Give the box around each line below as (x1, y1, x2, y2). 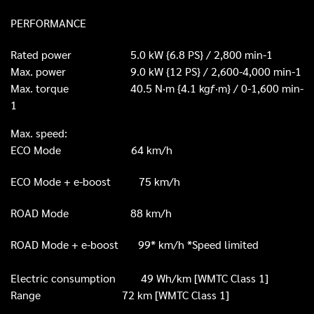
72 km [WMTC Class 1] (122, 287, 229, 303)
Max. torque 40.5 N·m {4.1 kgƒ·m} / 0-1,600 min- (11, 81, 303, 96)
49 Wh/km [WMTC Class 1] (141, 271, 268, 286)
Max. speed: (11, 125, 67, 141)
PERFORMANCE (11, 15, 86, 31)
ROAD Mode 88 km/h (11, 205, 172, 221)
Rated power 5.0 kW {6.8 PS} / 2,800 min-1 (11, 47, 273, 62)
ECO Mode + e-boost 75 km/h (11, 174, 180, 189)
